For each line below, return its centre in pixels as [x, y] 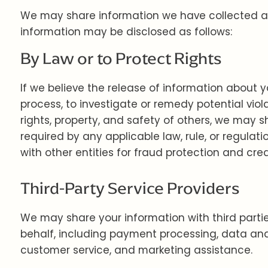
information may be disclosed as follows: [126, 32]
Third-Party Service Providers [130, 188]
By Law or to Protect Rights [121, 58]
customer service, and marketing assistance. [136, 250]
